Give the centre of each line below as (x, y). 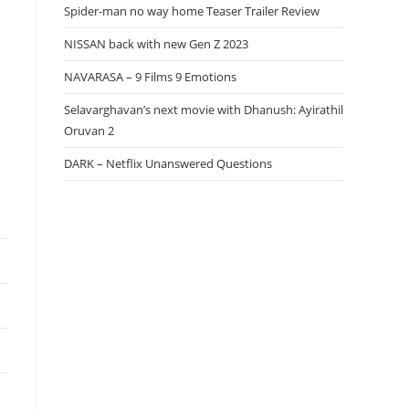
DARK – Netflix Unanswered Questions (168, 163)
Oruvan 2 (89, 131)
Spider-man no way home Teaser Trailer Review (192, 11)
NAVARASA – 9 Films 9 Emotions (150, 77)
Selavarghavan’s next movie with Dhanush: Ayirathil (204, 110)
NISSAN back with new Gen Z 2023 (156, 44)
